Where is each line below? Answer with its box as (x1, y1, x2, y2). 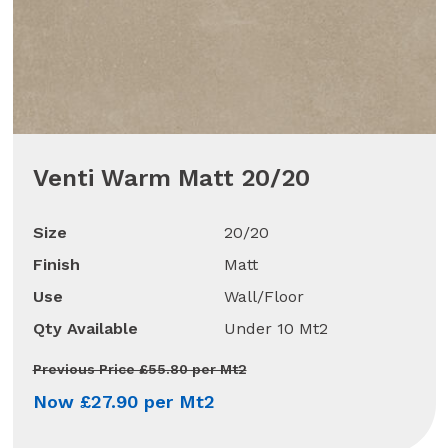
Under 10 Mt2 (224, 319, 328, 339)
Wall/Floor (224, 287, 304, 307)
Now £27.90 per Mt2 (32, 391, 215, 413)
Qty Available (32, 319, 138, 339)
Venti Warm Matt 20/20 (32, 164, 310, 193)
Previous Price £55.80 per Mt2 (32, 361, 247, 378)
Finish (32, 255, 80, 275)
